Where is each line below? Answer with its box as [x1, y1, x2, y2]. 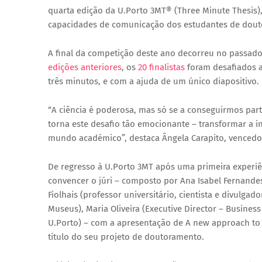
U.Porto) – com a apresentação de [48, 218, 185, 228]
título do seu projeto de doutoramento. [48, 232, 204, 242]
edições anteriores [48, 62, 122, 73]
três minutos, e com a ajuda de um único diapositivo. [48, 76, 259, 87]
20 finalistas [138, 62, 185, 73]
